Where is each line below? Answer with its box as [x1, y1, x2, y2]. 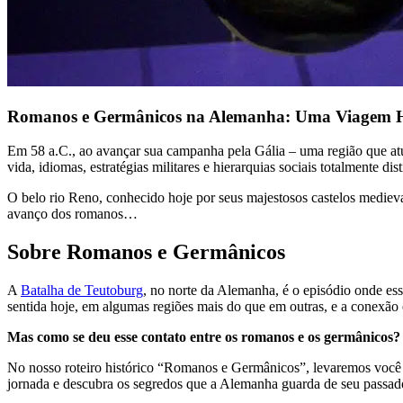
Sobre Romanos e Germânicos [7, 240, 285, 264]
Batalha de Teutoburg [21, 282, 143, 299]
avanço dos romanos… [7, 206, 138, 222]
